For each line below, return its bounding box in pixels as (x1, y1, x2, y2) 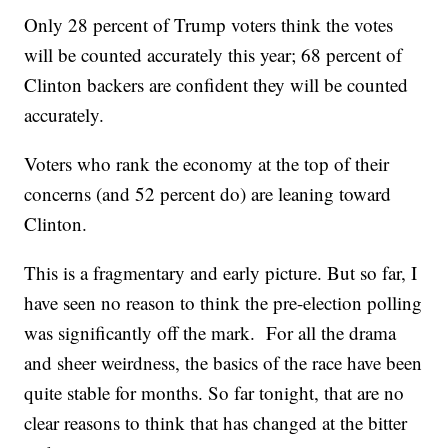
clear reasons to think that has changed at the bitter (24, 410, 408, 436)
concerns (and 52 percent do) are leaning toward (24, 181, 392, 207)
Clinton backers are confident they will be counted (24, 72, 409, 98)
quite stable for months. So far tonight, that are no (24, 380, 405, 406)
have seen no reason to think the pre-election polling (24, 290, 423, 316)
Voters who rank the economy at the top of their (24, 151, 390, 177)
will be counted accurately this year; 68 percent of (24, 42, 403, 68)
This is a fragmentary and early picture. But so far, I (24, 260, 418, 286)
